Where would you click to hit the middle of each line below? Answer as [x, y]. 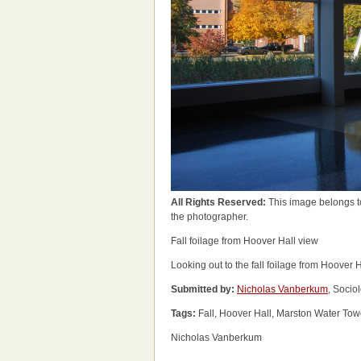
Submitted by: [203, 289]
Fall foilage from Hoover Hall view [245, 241]
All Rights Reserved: [220, 202]
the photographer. [210, 217]
